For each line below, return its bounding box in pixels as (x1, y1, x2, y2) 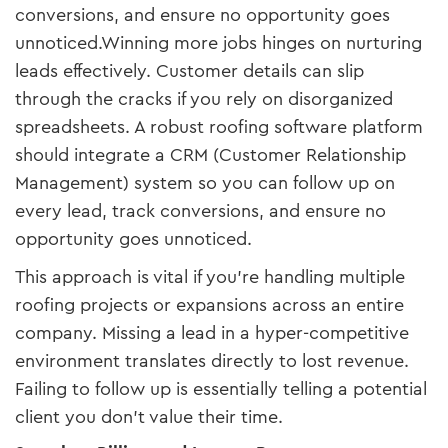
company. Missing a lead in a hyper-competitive (15, 319, 409, 346)
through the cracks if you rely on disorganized (15, 85, 393, 112)
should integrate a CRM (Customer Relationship (15, 141, 406, 168)
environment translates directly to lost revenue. (15, 347, 409, 374)
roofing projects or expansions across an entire (15, 291, 404, 318)
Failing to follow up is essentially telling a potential (15, 375, 427, 402)
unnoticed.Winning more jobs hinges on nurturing (15, 29, 422, 56)
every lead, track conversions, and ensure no (15, 197, 386, 224)
